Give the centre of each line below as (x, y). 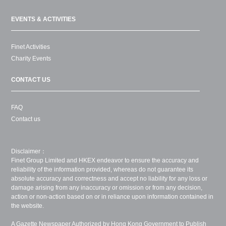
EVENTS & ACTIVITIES (44, 19)
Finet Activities (31, 47)
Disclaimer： (29, 152)
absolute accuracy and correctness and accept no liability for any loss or (109, 179)
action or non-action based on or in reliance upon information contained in (112, 197)
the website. (28, 206)
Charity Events (31, 59)
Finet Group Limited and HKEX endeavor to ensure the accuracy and (105, 161)
